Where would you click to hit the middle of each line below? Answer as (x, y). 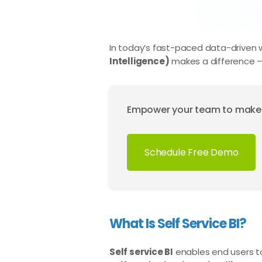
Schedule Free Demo (192, 152)
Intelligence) (139, 61)
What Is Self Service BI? (178, 224)
